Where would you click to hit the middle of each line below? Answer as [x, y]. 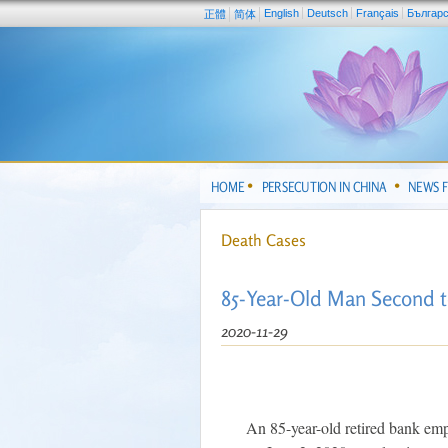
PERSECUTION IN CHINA [324, 186]
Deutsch [327, 13]
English [281, 13]
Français [377, 13]
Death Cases [263, 240]
